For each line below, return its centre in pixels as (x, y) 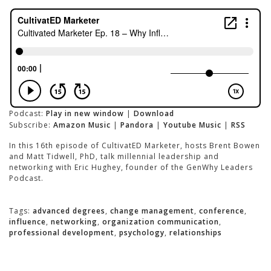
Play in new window (85, 114)
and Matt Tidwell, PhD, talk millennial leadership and (114, 157)
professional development (62, 233)
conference (222, 211)
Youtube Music (192, 125)
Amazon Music (82, 125)
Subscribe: (31, 125)
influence (28, 222)
